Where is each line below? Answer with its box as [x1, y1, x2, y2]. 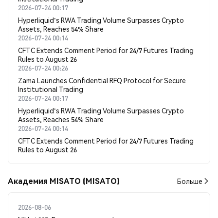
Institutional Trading [18, 85, 83, 93]
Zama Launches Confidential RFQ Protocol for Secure [18, 76, 186, 85]
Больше [177, 177, 202, 185]
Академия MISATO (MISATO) [8, 176, 120, 186]
